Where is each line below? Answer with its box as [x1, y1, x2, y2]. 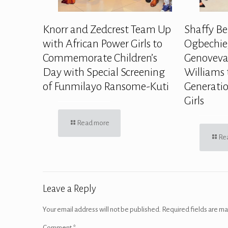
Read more [77, 119, 109, 127]
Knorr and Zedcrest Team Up [43, 23, 171, 36]
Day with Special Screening [43, 66, 165, 78]
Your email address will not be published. [43, 205, 161, 213]
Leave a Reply [43, 183, 96, 194]
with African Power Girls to [43, 37, 162, 50]
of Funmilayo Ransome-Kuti [43, 80, 169, 93]
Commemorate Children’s [43, 51, 157, 64]
